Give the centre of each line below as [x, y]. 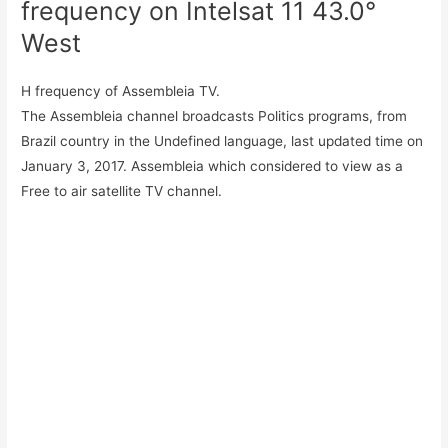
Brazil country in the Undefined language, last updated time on [222, 140]
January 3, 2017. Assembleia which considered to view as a [212, 165]
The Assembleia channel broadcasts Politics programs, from [214, 115]
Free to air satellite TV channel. [122, 190]
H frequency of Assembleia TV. [121, 90]
